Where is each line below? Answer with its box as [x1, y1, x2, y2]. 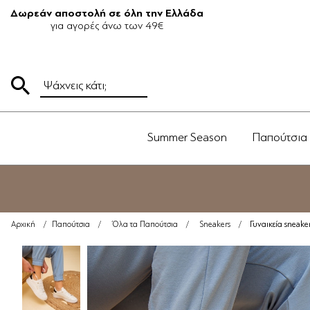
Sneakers [200, 220, 230, 229]
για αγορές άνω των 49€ [51, 19, 163, 32]
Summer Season [147, 130, 227, 144]
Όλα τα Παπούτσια [112, 220, 178, 229]
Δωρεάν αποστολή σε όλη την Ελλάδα [10, 7, 203, 19]
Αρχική [11, 220, 35, 229]
